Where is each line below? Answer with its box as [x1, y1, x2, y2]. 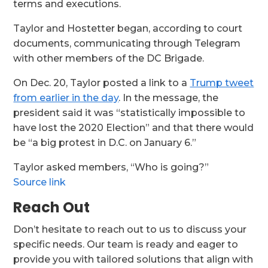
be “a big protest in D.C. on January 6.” [13, 137, 197, 149]
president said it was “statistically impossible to [13, 107, 246, 119]
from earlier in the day [13, 92, 119, 104]
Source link [13, 176, 66, 188]
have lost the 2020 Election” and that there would [13, 122, 254, 134]
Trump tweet [190, 77, 254, 89]
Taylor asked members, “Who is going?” [13, 162, 209, 173]
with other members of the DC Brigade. [13, 53, 205, 65]
